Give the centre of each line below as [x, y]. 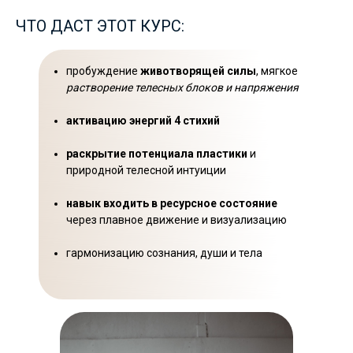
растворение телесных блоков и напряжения [182, 87]
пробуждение [103, 71]
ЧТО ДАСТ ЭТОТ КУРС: [100, 26]
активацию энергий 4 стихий [143, 121]
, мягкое [277, 71]
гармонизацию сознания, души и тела [164, 253]
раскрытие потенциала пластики [158, 154]
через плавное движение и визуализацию [176, 220]
